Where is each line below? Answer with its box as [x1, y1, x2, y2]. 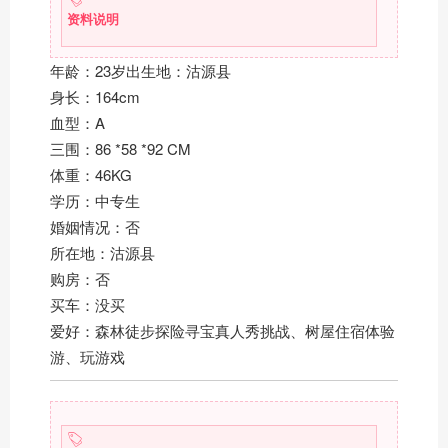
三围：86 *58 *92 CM [50, 137, 191, 159]
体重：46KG [50, 163, 132, 185]
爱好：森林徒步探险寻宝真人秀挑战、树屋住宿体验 [50, 319, 395, 341]
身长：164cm [50, 85, 140, 107]
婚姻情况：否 [50, 215, 140, 237]
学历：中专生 [50, 189, 140, 211]
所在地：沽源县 [50, 241, 155, 263]
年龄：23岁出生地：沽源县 [50, 59, 231, 81]
